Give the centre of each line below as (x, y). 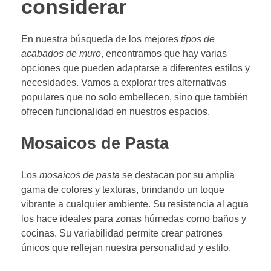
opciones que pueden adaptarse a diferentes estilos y (135, 68)
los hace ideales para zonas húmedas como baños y (134, 218)
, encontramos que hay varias (164, 54)
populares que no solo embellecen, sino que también (135, 97)
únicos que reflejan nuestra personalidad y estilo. (126, 247)
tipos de (198, 39)
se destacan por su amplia (177, 175)
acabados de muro (61, 54)
